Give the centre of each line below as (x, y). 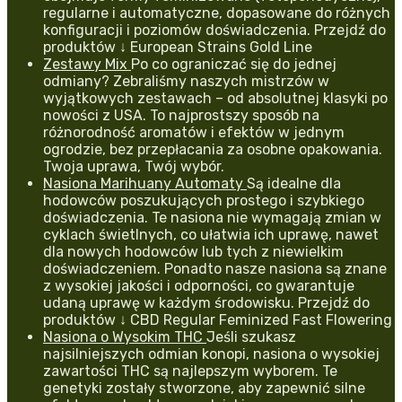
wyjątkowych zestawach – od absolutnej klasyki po (215, 98)
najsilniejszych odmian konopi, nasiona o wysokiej (211, 354)
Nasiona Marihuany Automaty (145, 183)
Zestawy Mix (87, 64)
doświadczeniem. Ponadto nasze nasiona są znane (215, 268)
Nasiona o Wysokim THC (125, 336)
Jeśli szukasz (251, 336)
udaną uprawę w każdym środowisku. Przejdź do (206, 302)
